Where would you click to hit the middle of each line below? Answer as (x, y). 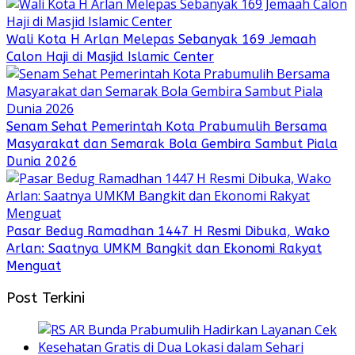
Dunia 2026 (42, 162)
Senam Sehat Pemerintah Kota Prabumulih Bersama (167, 127)
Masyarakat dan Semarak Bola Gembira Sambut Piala (172, 144)
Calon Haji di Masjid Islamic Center (110, 57)
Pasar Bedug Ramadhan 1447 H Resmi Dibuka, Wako (168, 231)
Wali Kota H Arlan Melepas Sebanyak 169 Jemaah (161, 40)
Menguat (34, 266)
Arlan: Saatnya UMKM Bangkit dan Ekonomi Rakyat (164, 249)
